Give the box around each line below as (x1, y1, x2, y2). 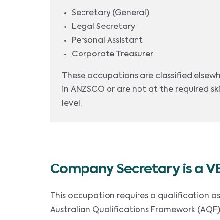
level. (62, 100, 82, 108)
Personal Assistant (72, 37, 143, 45)
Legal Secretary (72, 23, 135, 31)
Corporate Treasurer (72, 51, 153, 58)
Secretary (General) (72, 9, 149, 17)
